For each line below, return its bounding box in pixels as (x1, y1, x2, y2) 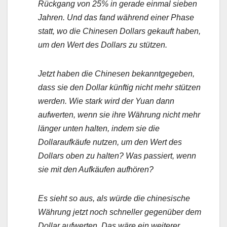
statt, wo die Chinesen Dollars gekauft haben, (38, 27, 201, 36)
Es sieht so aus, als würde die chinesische (38, 194, 190, 203)
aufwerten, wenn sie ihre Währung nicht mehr (38, 110, 200, 120)
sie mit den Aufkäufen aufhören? (38, 165, 154, 174)
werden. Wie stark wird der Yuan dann (38, 97, 174, 106)
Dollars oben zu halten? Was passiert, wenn (38, 152, 196, 161)
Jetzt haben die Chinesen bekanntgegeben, (38, 69, 195, 79)
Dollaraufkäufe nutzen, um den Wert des (38, 138, 182, 147)
